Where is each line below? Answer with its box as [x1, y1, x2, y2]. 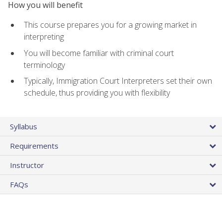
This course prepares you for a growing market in [24, 19, 197, 31]
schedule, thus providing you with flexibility [24, 87, 170, 99]
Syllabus [10, 121, 37, 131]
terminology [24, 59, 65, 70]
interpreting [24, 31, 64, 43]
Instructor [10, 160, 44, 170]
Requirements [10, 140, 58, 151]
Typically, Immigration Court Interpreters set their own [24, 75, 212, 87]
